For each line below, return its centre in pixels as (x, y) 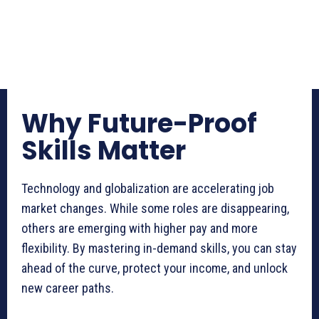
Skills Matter (104, 151)
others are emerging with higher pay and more (140, 229)
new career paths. (68, 288)
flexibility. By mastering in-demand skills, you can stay (159, 249)
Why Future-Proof (139, 124)
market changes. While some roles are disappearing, (155, 209)
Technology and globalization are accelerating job (148, 189)
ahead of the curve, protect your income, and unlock (155, 268)
